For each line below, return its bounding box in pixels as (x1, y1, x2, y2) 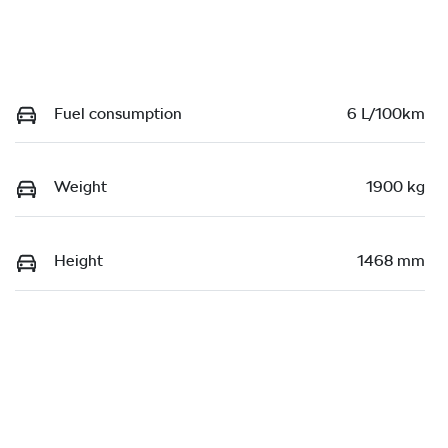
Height (54, 250, 103, 270)
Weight (54, 177, 107, 197)
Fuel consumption (54, 103, 182, 123)
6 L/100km (347, 103, 425, 123)
